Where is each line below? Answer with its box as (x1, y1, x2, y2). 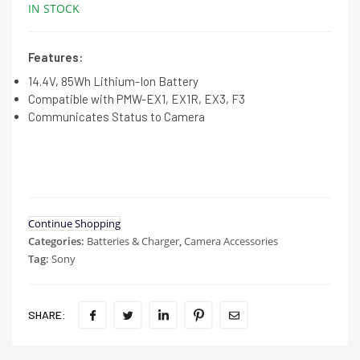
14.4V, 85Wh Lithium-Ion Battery (28, 73, 198, 88)
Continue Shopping (28, 215, 121, 231)
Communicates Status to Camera (28, 108, 205, 124)
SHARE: (28, 307, 66, 321)
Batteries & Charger (87, 233, 179, 248)
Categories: (28, 233, 87, 248)
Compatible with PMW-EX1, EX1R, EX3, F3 (28, 91, 245, 106)
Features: (28, 49, 83, 64)
